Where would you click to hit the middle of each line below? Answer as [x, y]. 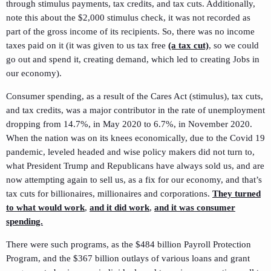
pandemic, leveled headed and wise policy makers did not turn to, [130, 152]
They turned [237, 193]
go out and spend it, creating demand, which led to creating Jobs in [133, 59]
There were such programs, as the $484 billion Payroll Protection [129, 244]
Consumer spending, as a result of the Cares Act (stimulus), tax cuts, [135, 96]
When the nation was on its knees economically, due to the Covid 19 [135, 138]
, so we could [234, 45]
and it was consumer [195, 207]
